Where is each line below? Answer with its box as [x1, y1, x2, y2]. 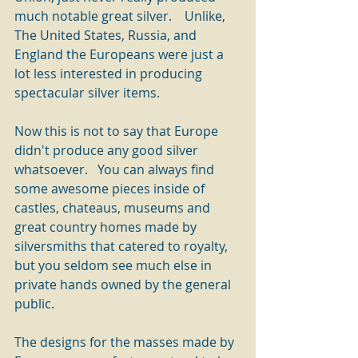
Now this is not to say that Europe [14, 122, 221, 140]
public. [14, 295, 54, 312]
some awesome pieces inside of [14, 180, 208, 197]
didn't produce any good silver [14, 141, 201, 159]
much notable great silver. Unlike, [14, 7, 229, 25]
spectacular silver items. [14, 84, 160, 101]
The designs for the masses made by [14, 333, 237, 351]
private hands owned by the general [14, 276, 234, 293]
